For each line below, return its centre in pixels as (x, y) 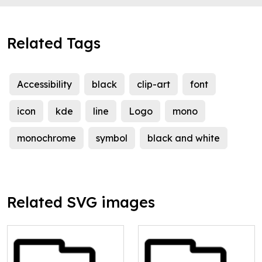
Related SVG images (81, 202)
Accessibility (44, 85)
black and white (184, 138)
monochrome (46, 138)
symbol (112, 138)
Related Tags (54, 43)
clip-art (154, 85)
